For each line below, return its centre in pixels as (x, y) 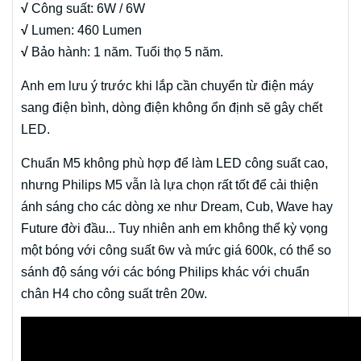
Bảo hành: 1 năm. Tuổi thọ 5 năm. (127, 52)
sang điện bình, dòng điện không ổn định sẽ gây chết (172, 108)
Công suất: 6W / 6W (88, 9)
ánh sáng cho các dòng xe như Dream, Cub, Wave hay (177, 207)
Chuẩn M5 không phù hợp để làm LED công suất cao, (174, 164)
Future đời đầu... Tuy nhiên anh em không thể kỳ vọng (174, 229)
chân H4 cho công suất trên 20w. (114, 294)
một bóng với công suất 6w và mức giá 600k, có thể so (176, 251)
